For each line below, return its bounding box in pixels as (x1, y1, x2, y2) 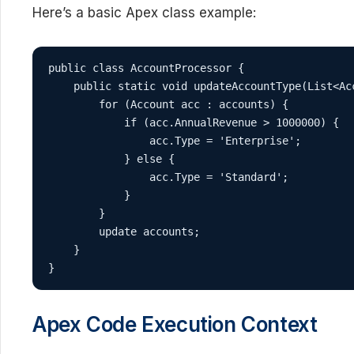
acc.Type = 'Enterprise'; (48, 134, 301, 147)
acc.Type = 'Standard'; (48, 171, 288, 183)
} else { (48, 153, 175, 165)
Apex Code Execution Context (32, 312, 318, 337)
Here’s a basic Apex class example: (32, 5, 256, 21)
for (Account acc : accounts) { (48, 98, 288, 111)
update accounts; (48, 225, 200, 238)
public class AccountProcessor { (48, 62, 244, 74)
